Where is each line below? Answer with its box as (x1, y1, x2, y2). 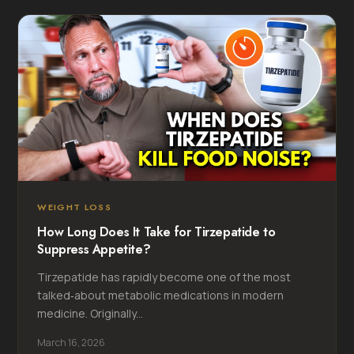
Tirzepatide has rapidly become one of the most (37, 269, 292, 284)
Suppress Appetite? (37, 239, 151, 258)
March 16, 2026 (37, 335, 106, 349)
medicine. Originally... (37, 305, 144, 321)
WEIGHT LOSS (37, 200, 112, 213)
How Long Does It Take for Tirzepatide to (37, 222, 276, 241)
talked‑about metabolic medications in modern (37, 287, 284, 303)
